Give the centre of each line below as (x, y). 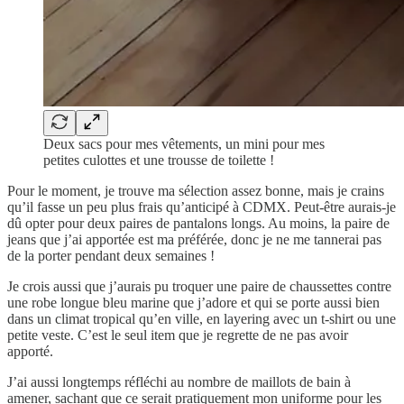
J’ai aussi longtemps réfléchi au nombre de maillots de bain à (179, 381)
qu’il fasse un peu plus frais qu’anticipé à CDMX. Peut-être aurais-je (202, 207)
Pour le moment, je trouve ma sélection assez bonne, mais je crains (196, 190)
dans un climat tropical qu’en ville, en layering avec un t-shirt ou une (202, 318)
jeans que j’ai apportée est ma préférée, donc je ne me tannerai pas (194, 239)
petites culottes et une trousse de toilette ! (159, 160)
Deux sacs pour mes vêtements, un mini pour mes (184, 143)
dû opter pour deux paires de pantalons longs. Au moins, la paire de (198, 223)
